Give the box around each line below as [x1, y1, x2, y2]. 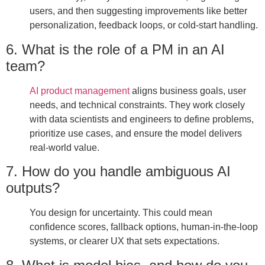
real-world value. [30, 142, 99, 153]
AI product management [30, 85, 130, 96]
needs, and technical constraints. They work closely [30, 99, 245, 110]
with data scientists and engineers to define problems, [30, 114, 254, 124]
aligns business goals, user [130, 85, 246, 96]
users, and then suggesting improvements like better [30, 6, 247, 17]
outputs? [6, 180, 60, 196]
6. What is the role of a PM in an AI [6, 41, 225, 57]
